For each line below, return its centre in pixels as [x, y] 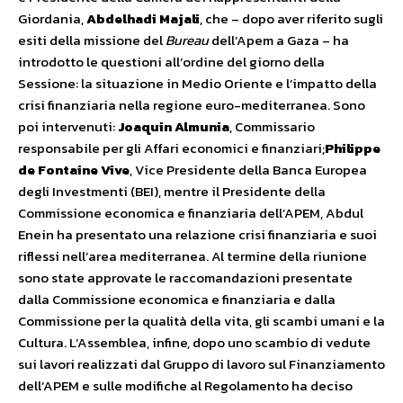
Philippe [353, 148]
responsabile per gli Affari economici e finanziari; [171, 148]
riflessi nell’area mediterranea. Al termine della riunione [193, 256]
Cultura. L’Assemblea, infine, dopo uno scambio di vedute [194, 342]
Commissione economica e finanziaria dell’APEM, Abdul [191, 213]
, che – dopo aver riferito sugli [291, 18]
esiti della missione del [92, 40]
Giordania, [52, 18]
